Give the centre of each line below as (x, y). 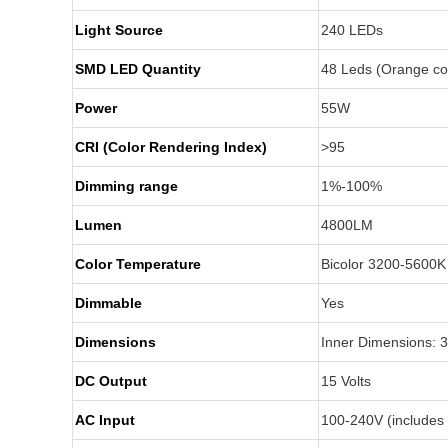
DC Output (111, 381)
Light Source (119, 30)
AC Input (105, 420)
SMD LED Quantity (138, 69)
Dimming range (126, 186)
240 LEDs (352, 30)
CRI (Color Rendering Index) (171, 147)
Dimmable (108, 303)
